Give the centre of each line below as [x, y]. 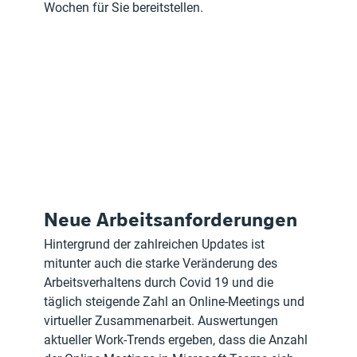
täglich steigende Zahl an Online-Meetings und [176, 302]
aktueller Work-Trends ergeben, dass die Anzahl [178, 340]
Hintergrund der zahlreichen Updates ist [156, 245]
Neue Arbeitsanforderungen [173, 220]
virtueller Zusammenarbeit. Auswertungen [163, 321]
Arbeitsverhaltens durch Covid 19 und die [161, 283]
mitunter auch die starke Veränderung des [163, 264]
